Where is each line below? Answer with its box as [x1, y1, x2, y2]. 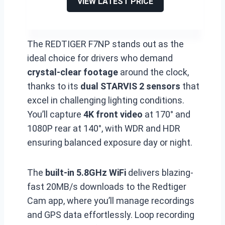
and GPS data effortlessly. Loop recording [27, 209, 194, 220]
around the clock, [118, 67, 189, 77]
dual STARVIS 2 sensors [80, 81, 180, 91]
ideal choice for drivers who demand [27, 53, 173, 63]
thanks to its [27, 81, 80, 91]
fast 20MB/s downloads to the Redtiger [27, 181, 186, 192]
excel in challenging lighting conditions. [27, 95, 184, 105]
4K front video [83, 109, 143, 120]
